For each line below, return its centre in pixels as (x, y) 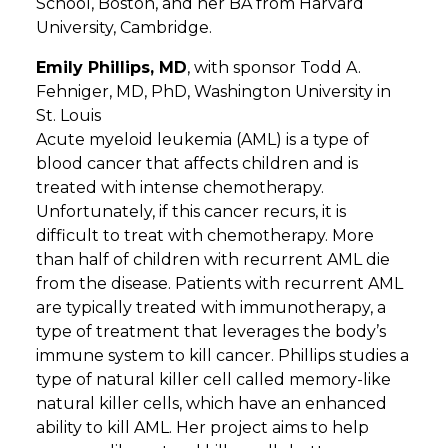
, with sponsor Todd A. (274, 67)
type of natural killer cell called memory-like (213, 379)
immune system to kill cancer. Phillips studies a (222, 355)
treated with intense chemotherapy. (180, 187)
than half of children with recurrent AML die (213, 259)
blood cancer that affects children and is (197, 163)
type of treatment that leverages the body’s (211, 331)
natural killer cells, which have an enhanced (211, 403)
